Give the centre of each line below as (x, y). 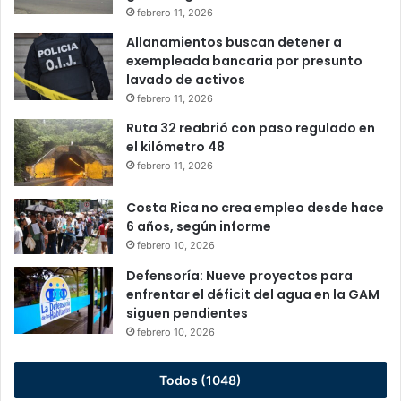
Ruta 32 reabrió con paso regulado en (251, 128)
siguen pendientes (187, 314)
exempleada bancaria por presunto (244, 61)
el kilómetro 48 (175, 147)
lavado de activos (186, 80)
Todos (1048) (200, 380)
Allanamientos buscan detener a (234, 43)
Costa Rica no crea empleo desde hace (255, 208)
